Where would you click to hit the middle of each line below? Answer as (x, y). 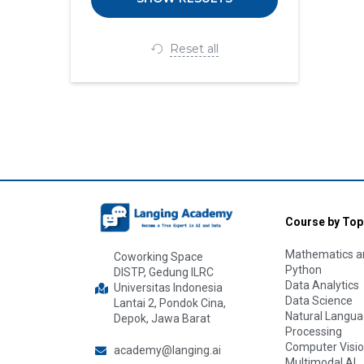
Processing (314, 331)
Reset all (194, 49)
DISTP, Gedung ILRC (163, 273)
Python (303, 269)
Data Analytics (322, 285)
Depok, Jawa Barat (162, 319)
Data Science (319, 300)
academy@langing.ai (167, 351)
